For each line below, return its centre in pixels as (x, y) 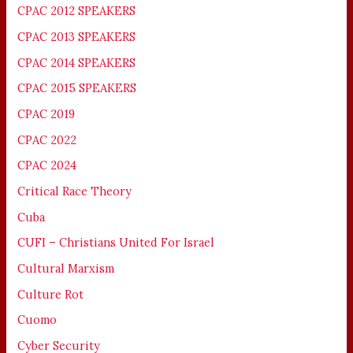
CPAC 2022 (47, 139)
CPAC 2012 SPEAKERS (77, 11)
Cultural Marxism (66, 268)
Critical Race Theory (75, 191)
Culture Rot (51, 294)
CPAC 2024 (47, 165)
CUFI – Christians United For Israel (116, 243)
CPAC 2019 (46, 114)
